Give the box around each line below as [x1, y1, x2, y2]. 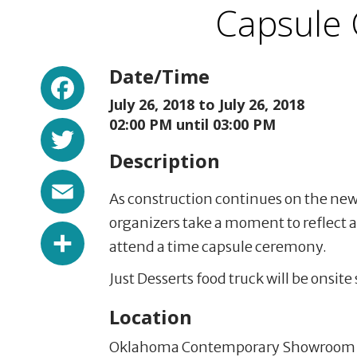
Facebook [84, 63, 200, 95]
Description [109, 147, 220, 174]
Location [109, 304, 192, 330]
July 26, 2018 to [109, 95, 219, 114]
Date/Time [109, 63, 210, 89]
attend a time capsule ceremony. [109, 237, 327, 256]
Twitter [84, 115, 173, 147]
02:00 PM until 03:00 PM [109, 115, 276, 134]
